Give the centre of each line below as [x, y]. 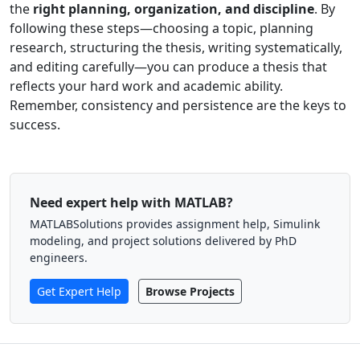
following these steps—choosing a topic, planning [162, 28]
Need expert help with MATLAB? [131, 202]
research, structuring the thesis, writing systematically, [176, 47]
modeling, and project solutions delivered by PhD [163, 240]
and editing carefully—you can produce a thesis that [168, 66]
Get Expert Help [79, 291]
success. [35, 124]
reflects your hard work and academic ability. [146, 86]
